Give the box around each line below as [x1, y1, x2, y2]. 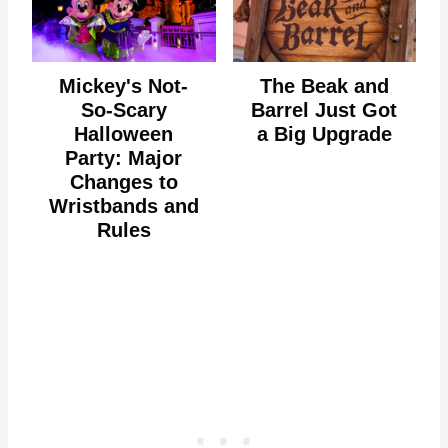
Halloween [74, 123, 174, 145]
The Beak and [259, 75, 389, 97]
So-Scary [80, 99, 167, 121]
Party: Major [65, 147, 183, 169]
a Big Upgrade [256, 123, 392, 145]
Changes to [69, 171, 178, 193]
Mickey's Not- [59, 75, 189, 97]
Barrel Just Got [251, 99, 398, 121]
